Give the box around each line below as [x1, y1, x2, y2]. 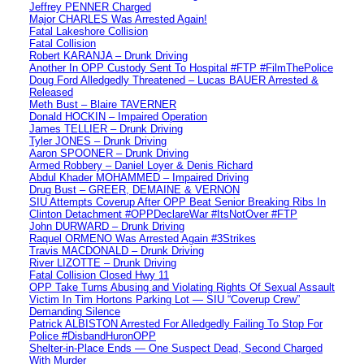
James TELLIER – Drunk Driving [29, 122, 183, 135]
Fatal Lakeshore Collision [29, 24, 148, 37]
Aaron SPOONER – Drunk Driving [29, 146, 188, 159]
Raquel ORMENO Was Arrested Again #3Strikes [29, 232, 256, 245]
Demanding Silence [29, 305, 120, 318]
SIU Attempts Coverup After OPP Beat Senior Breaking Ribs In [29, 195, 326, 208]
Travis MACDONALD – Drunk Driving [29, 244, 204, 257]
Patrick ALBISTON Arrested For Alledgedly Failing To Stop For [29, 317, 323, 330]
